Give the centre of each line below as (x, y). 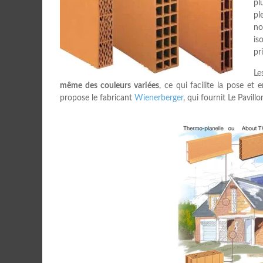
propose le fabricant (97, 98)
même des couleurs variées (109, 86)
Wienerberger (159, 98)
